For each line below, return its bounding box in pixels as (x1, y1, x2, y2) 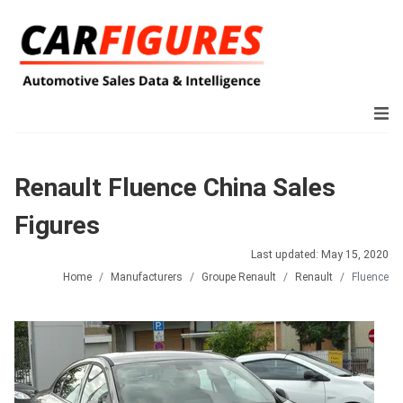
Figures (14, 210, 100, 240)
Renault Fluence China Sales (14, 173, 336, 202)
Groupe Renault (201, 271, 276, 283)
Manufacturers (111, 271, 183, 283)
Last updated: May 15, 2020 (251, 248, 389, 261)
